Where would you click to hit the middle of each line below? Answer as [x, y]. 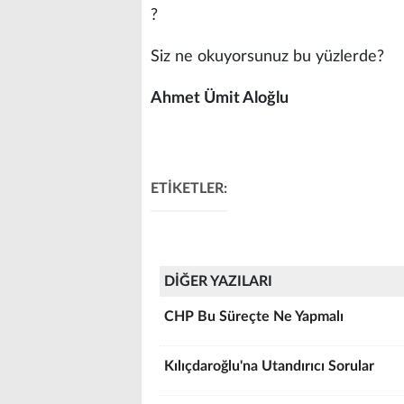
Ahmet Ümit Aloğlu [220, 98]
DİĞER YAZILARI [218, 281]
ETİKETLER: [189, 188]
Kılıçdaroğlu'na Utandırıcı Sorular [269, 366]
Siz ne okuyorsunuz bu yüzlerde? [267, 57]
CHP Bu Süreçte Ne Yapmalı [254, 317]
